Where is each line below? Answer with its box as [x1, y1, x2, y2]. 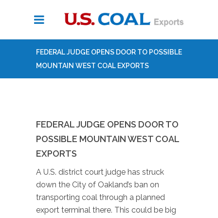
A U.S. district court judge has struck [36, 167, 164, 177]
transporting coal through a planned [36, 193, 165, 202]
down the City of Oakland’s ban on [36, 180, 159, 189]
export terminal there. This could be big [36, 205, 176, 215]
